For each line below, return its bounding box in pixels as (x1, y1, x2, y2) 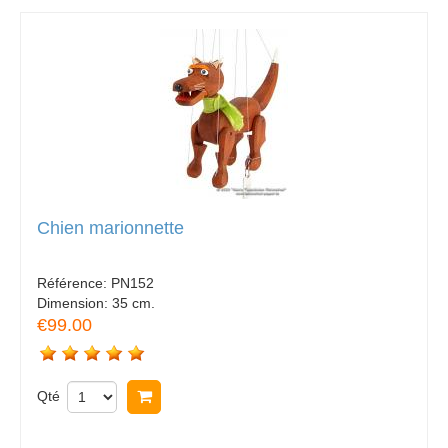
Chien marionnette (37, 217, 184, 238)
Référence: (37, 275, 111, 292)
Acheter (164, 388, 219, 406)
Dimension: (37, 295, 112, 312)
